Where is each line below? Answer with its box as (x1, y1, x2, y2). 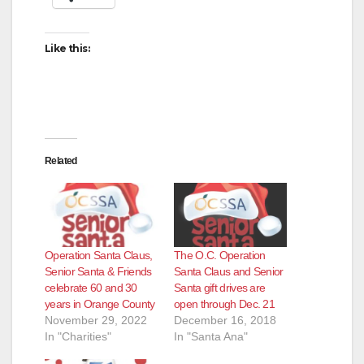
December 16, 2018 (174, 314, 276, 327)
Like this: (45, 41, 89, 54)
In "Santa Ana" (174, 330, 248, 344)
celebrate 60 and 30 (45, 281, 137, 295)
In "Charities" (45, 330, 111, 344)
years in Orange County (45, 297, 155, 311)
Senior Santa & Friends (45, 265, 152, 279)
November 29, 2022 (45, 314, 147, 327)
